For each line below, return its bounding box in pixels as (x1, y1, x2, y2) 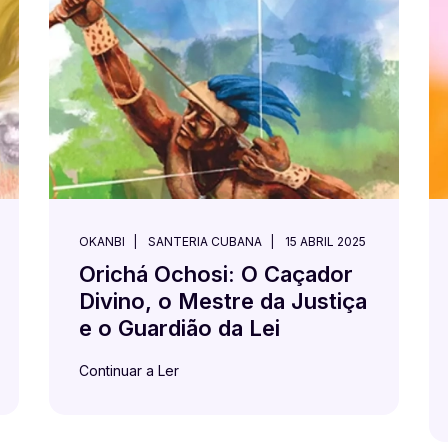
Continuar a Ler (79, 362, 179, 379)
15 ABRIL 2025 (285, 234, 366, 249)
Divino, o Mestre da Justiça (79, 288, 367, 314)
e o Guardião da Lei (79, 315, 280, 341)
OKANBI (79, 234, 125, 249)
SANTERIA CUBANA (148, 234, 262, 249)
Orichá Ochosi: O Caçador (79, 261, 353, 287)
